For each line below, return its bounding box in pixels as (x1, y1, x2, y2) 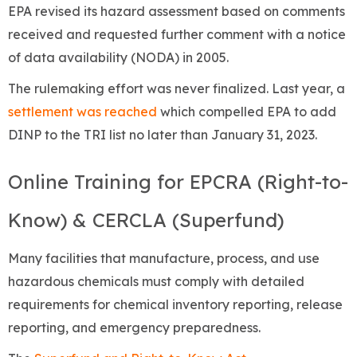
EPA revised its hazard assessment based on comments (8, 3, 345, 20)
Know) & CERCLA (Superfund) (8, 208, 289, 233)
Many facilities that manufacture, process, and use (8, 250, 320, 267)
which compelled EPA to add (160, 104, 336, 120)
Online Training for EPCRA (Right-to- (8, 170, 348, 194)
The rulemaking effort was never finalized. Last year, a (8, 80, 345, 97)
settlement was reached (8, 104, 160, 120)
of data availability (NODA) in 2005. (8, 49, 229, 66)
